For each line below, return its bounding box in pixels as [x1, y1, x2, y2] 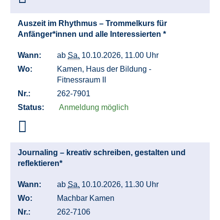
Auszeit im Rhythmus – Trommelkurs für [18, 19, 167, 28]
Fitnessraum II [57, 76, 108, 84]
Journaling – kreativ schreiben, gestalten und [18, 148, 186, 157]
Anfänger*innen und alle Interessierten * [18, 30, 168, 39]
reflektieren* [18, 159, 64, 168]
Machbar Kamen [57, 194, 116, 203]
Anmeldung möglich [59, 103, 129, 112]
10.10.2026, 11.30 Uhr [80, 180, 163, 189]
